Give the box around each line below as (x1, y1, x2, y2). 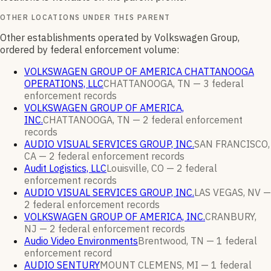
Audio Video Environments (24, 235, 138, 247)
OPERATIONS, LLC (24, 77, 103, 90)
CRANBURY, (205, 211, 256, 223)
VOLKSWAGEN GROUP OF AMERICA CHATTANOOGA (24, 65, 254, 78)
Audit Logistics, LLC (24, 162, 106, 175)
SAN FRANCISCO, (194, 138, 270, 151)
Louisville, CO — (106, 162, 177, 175)
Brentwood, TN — (138, 235, 217, 247)
